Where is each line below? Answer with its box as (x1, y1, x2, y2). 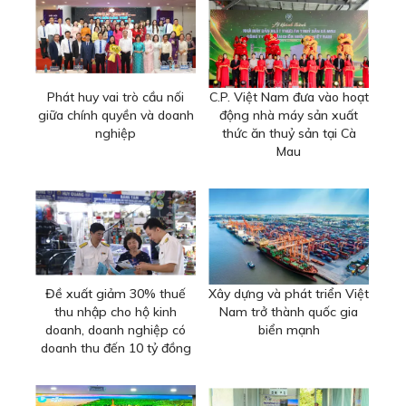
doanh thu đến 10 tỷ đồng (40, 340, 191, 357)
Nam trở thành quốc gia (219, 304, 358, 321)
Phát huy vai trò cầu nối (47, 89, 184, 106)
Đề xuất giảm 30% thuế (45, 285, 186, 303)
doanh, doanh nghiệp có (45, 322, 186, 339)
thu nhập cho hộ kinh (54, 304, 177, 321)
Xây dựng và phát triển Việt (208, 285, 369, 303)
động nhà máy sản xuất (219, 107, 358, 124)
